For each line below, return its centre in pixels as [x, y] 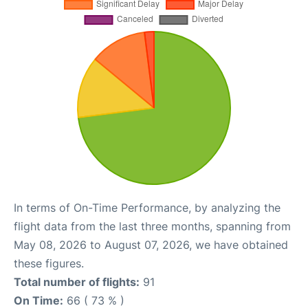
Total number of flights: [77, 282]
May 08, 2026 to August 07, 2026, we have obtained [151, 244]
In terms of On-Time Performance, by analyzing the [147, 207]
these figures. [49, 263]
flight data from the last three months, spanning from [152, 226]
